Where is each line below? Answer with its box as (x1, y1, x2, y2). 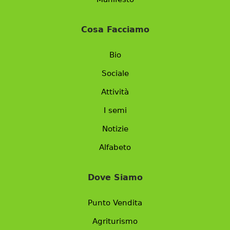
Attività (101, 87, 129, 97)
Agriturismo (92, 217, 138, 226)
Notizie (102, 124, 128, 134)
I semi (103, 106, 127, 116)
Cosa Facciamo (81, 25, 149, 35)
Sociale (101, 69, 129, 79)
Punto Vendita (88, 198, 142, 208)
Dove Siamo (87, 172, 143, 183)
